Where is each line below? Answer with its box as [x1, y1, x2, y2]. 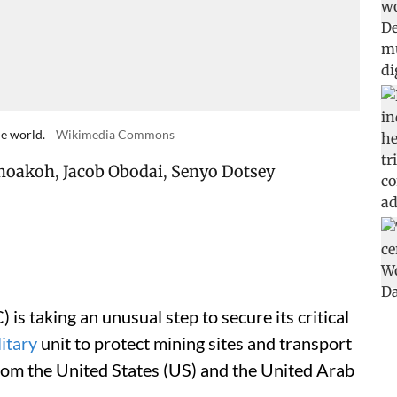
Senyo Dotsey [171, 161, 275, 182]
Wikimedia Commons [56, 127, 175, 142]
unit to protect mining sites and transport [37, 332, 352, 354]
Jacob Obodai [63, 161, 163, 182]
